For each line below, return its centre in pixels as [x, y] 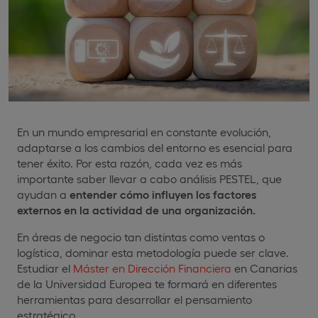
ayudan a [43, 194]
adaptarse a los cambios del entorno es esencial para [155, 147]
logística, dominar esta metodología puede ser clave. [153, 252]
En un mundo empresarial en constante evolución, [144, 131]
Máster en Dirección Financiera [152, 268]
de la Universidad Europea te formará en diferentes [147, 283]
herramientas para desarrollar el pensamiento [135, 299]
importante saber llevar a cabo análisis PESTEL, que [149, 178]
